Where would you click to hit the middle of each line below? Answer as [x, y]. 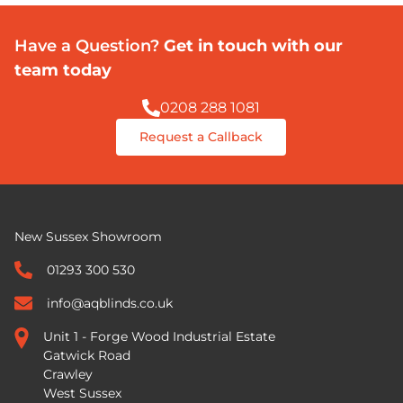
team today [63, 71]
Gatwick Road [87, 356]
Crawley [68, 375]
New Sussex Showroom [88, 237]
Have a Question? [87, 46]
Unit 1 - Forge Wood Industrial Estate [159, 337]
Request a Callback [201, 137]
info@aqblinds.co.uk [110, 304]
